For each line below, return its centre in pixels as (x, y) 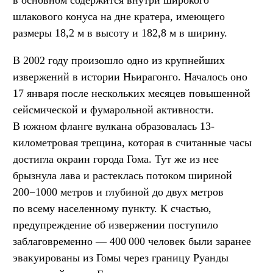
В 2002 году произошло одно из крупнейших (119, 60)
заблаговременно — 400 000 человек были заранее (132, 241)
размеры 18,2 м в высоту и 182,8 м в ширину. (120, 33)
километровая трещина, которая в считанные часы (132, 142)
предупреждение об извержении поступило (115, 225)
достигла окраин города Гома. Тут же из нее (116, 159)
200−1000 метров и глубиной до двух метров (118, 192)
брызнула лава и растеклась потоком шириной (122, 175)
